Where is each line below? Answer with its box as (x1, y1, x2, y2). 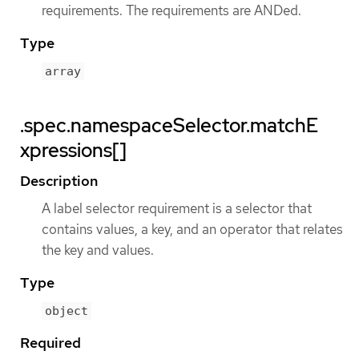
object (45, 304, 88, 319)
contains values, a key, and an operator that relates (42, 220, 343, 239)
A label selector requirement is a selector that (42, 200, 312, 218)
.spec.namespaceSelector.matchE (20, 113, 318, 139)
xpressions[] (20, 138, 127, 163)
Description (20, 171, 98, 191)
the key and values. (42, 241, 154, 260)
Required (20, 333, 81, 353)
